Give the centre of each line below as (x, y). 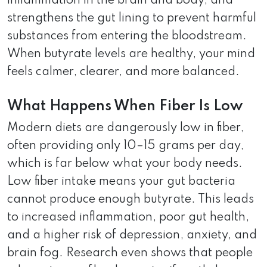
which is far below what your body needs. (125, 164)
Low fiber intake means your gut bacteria (121, 181)
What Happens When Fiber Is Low (125, 106)
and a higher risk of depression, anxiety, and (132, 235)
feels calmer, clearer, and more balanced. (123, 72)
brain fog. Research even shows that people (130, 253)
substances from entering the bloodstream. (127, 36)
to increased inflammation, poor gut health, (128, 217)
